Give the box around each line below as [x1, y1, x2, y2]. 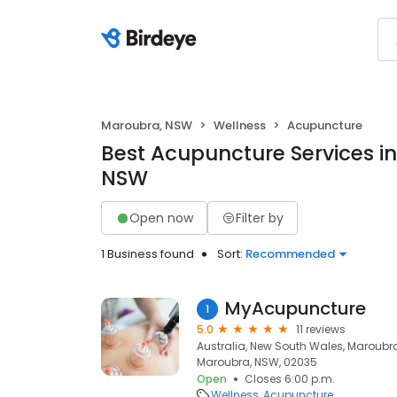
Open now [129, 208, 193, 227]
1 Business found [101, 245, 194, 262]
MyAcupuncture [225, 296, 366, 321]
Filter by [236, 208, 284, 227]
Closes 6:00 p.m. [245, 371, 335, 386]
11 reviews [296, 322, 346, 337]
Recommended [245, 245, 335, 262]
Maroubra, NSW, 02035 [197, 354, 317, 370]
